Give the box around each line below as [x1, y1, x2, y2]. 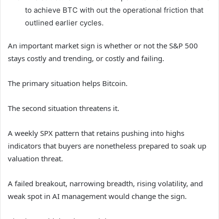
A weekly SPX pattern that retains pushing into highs [8, 128, 184, 138]
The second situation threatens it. [8, 103, 119, 113]
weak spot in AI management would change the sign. [8, 191, 187, 201]
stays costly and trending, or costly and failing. [8, 53, 164, 64]
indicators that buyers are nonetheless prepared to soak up [8, 141, 206, 151]
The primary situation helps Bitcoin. [8, 78, 128, 88]
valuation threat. [8, 153, 63, 164]
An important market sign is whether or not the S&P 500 [8, 41, 198, 51]
